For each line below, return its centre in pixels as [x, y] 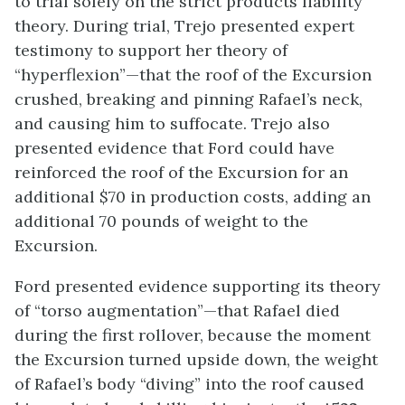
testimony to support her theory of [151, 50]
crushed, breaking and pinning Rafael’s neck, [188, 99]
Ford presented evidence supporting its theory [198, 286]
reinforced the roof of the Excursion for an [181, 172]
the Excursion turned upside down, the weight [196, 359]
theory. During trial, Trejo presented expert [184, 25]
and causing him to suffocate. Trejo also [172, 123]
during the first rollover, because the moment [193, 334]
